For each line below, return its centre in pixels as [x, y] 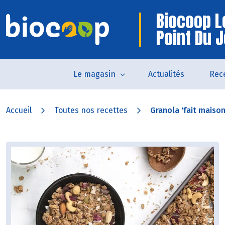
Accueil [19, 110]
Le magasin [94, 74]
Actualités [166, 74]
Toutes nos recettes [91, 110]
